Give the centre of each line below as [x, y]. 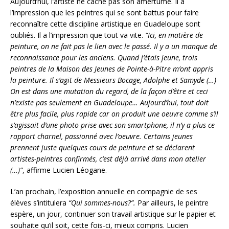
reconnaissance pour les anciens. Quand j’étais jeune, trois [104, 58]
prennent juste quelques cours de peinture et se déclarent [102, 148]
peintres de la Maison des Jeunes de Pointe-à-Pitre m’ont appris [112, 69]
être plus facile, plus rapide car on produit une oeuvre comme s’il [114, 114]
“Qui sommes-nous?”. [103, 203]
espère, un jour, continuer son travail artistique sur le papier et [113, 214]
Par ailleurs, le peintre [173, 203]
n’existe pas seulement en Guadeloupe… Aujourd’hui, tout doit [109, 103]
